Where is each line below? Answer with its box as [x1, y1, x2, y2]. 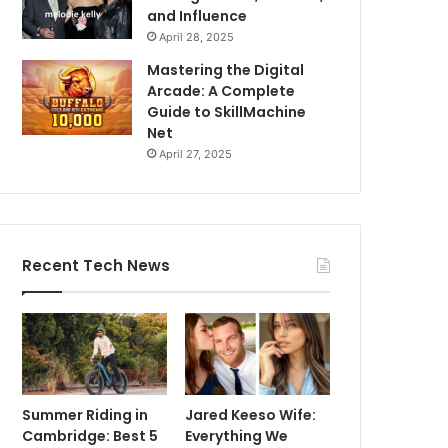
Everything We [185, 425, 289, 446]
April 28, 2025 [159, 30, 235, 44]
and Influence [147, 6, 248, 26]
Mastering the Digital [147, 60, 305, 80]
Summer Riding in [22, 404, 149, 425]
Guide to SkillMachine [147, 102, 307, 122]
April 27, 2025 [159, 147, 233, 161]
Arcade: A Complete [147, 81, 296, 101]
